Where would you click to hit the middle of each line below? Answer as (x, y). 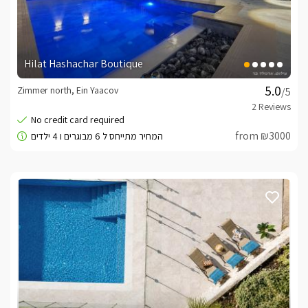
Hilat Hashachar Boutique (84, 63)
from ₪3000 (263, 135)
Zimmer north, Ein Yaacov (68, 90)
